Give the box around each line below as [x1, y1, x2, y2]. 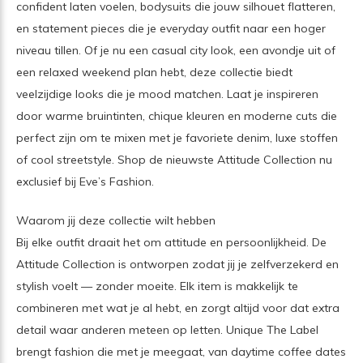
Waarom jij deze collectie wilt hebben [16, 212, 216, 228]
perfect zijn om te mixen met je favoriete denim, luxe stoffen [16, 130, 338, 145]
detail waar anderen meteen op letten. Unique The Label [16, 322, 318, 337]
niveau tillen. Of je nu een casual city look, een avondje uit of [16, 42, 335, 58]
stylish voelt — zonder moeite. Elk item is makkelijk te [16, 278, 298, 293]
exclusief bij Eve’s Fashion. [16, 173, 154, 189]
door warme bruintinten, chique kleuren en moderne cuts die [16, 108, 337, 123]
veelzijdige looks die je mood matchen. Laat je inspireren [16, 86, 318, 101]
